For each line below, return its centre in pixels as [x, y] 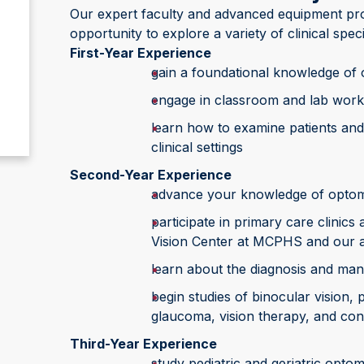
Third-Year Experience [143, 344]
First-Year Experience [140, 53]
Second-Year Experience [150, 175]
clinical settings [197, 147]
